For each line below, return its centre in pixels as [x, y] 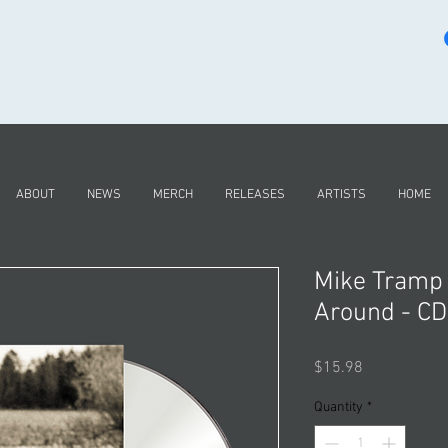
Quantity [338, 407]
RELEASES [255, 195]
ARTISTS [341, 195]
